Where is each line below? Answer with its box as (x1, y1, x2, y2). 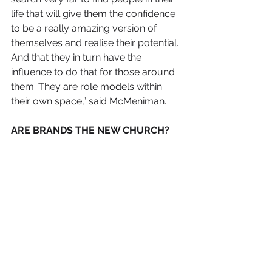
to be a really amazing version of (11, 22, 159, 35)
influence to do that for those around (11, 66, 177, 78)
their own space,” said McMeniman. (11, 95, 169, 107)
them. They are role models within (11, 81, 165, 93)
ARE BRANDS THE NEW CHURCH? (11, 124, 169, 137)
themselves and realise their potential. (11, 37, 181, 49)
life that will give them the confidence (11, 8, 178, 20)
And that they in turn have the (11, 52, 144, 64)
